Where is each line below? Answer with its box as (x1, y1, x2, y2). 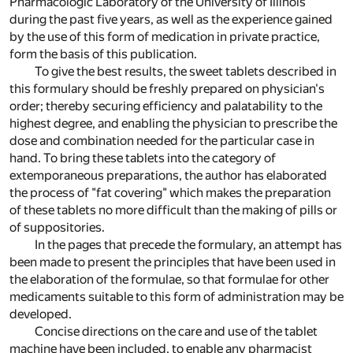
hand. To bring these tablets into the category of (9, 150, 276, 166)
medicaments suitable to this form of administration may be (9, 289, 344, 305)
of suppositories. (9, 220, 105, 236)
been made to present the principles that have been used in (9, 255, 336, 270)
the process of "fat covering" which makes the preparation (9, 185, 331, 201)
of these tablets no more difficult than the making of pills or (9, 203, 337, 218)
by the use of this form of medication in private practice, (9, 29, 320, 45)
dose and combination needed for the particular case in (9, 133, 314, 149)
